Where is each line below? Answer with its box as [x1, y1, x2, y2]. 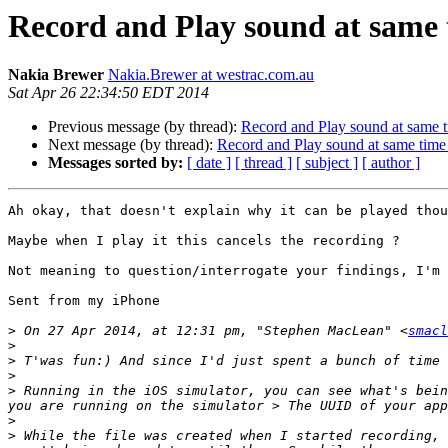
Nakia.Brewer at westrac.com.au [108, 66, 314, 84]
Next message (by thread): [48, 136, 217, 154]
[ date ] [187, 154, 231, 172]
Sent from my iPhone [8, 293, 160, 309]
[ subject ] [296, 154, 358, 172]
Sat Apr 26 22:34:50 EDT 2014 [8, 84, 209, 102]
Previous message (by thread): [48, 118, 241, 136]
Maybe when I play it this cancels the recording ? [8, 233, 400, 249]
